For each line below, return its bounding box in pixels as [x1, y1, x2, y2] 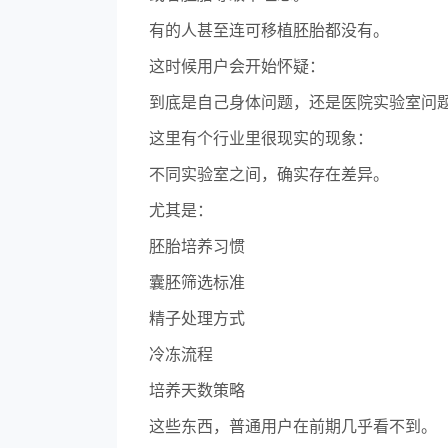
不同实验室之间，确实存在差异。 [149, 163, 389, 186]
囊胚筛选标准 [149, 271, 245, 294]
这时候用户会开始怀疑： [149, 55, 325, 78]
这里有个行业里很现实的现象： [149, 127, 373, 150]
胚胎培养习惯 [149, 235, 245, 258]
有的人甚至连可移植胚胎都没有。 [149, 19, 389, 42]
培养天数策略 [149, 379, 245, 402]
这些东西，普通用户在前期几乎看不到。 [149, 415, 437, 438]
